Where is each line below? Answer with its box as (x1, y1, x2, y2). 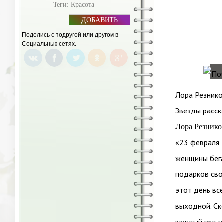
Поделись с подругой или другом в (22, 31, 118, 38)
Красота (71, 1, 94, 8)
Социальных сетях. (22, 40, 76, 47)
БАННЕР (81, 24, 109, 32)
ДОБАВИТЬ (81, 16, 118, 24)
